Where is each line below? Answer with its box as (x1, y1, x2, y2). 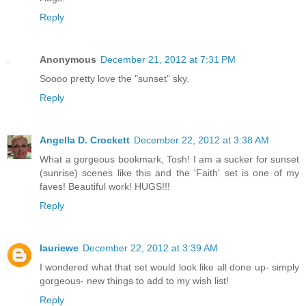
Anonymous (40, 53, 96, 65)
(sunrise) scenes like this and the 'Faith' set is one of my (40, 167, 299, 178)
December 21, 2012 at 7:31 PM (100, 53, 236, 65)
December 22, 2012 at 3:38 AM (134, 134, 269, 145)
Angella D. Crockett (40, 134, 130, 145)
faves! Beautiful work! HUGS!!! (40, 180, 170, 192)
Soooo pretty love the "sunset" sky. (40, 72, 189, 84)
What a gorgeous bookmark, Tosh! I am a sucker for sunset (40, 153, 299, 165)
